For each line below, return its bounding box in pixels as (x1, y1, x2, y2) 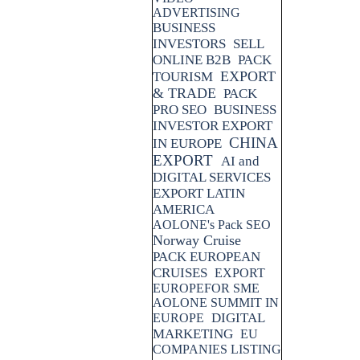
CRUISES (153, 265, 207, 280)
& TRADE (153, 85, 216, 101)
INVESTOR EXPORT (153, 118, 272, 133)
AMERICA (153, 202, 215, 217)
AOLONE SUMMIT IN (153, 296, 279, 309)
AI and (221, 153, 260, 169)
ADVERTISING (153, 6, 240, 19)
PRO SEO (153, 102, 207, 117)
